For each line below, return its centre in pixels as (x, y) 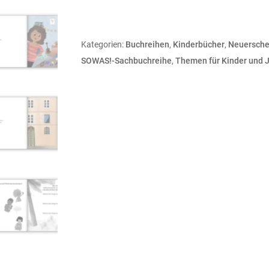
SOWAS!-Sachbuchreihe (126, 61)
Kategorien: (103, 45)
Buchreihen (147, 45)
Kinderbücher (198, 45)
